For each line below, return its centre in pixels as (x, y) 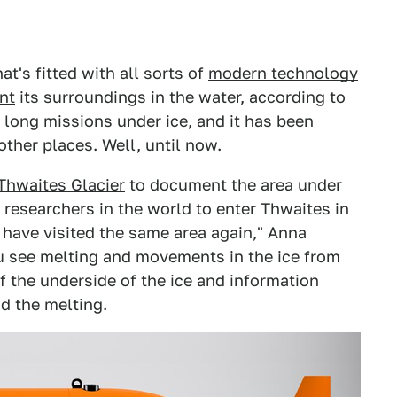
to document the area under (234, 185)
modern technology (283, 73)
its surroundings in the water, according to (180, 97)
